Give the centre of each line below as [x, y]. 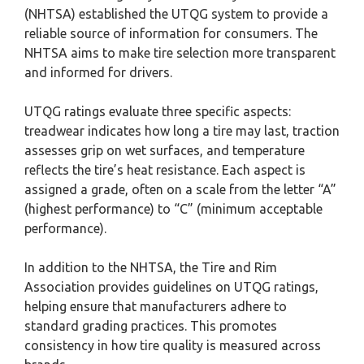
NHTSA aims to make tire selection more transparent [180, 53]
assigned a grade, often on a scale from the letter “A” [180, 189]
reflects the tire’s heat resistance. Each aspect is [165, 170]
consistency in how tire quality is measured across [173, 345]
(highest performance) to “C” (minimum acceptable [173, 209]
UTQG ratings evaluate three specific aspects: [158, 111]
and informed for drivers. [98, 72]
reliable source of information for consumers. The [171, 33]
